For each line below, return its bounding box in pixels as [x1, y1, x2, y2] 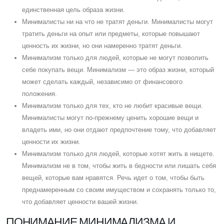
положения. [22, 89, 57, 97]
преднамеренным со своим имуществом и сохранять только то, [22, 185, 216, 193]
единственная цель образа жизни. [22, 5, 125, 13]
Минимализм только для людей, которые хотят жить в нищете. [22, 149, 214, 157]
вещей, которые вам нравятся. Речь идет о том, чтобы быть [22, 173, 204, 181]
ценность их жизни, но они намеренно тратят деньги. [22, 41, 182, 49]
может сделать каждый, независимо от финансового [22, 77, 182, 85]
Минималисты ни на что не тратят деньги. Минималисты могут [22, 17, 213, 25]
